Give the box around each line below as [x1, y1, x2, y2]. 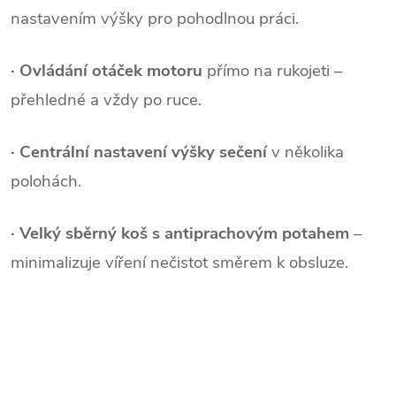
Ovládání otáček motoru [19, 58, 202, 82]
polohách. [11, 169, 81, 193]
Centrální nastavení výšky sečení [19, 140, 267, 164]
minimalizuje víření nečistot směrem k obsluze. [11, 250, 348, 274]
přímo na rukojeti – [202, 58, 342, 82]
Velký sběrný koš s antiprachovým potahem [19, 221, 349, 245]
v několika [267, 140, 344, 164]
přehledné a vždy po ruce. [11, 88, 202, 111]
